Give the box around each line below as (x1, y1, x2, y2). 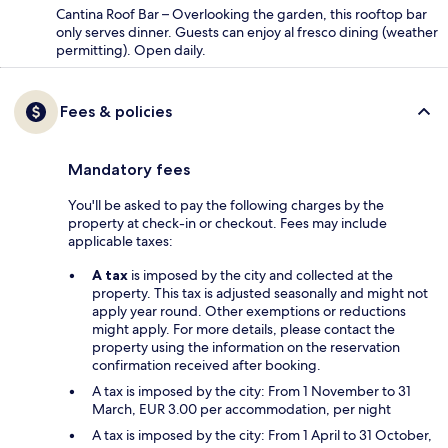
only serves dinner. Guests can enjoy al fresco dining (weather (56, 22, 438, 41)
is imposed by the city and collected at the (128, 265, 393, 284)
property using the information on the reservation (92, 337, 400, 356)
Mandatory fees (68, 159, 190, 179)
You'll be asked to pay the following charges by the (68, 195, 384, 214)
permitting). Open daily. (56, 40, 206, 59)
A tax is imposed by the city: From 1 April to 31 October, (92, 425, 432, 444)
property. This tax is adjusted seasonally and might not (92, 283, 428, 302)
